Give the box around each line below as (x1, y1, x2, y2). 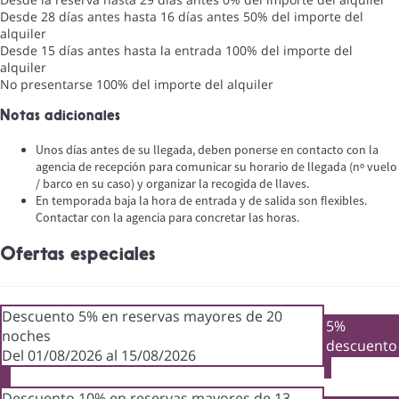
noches (2, 325, 51, 346)
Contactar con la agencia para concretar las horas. (36, 209, 299, 226)
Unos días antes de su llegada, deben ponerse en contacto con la (36, 142, 379, 159)
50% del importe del (243, 7, 363, 25)
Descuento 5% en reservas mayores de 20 (2, 305, 282, 326)
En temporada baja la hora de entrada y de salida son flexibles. (36, 192, 367, 209)
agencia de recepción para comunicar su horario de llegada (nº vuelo (36, 159, 397, 175)
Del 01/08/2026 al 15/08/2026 (2, 345, 196, 365)
